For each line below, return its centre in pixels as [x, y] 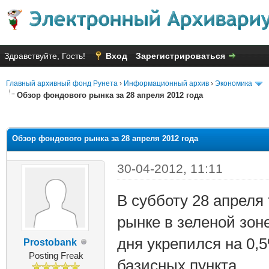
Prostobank [50, 242]
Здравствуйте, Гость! [46, 56]
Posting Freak [56, 255]
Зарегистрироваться [180, 56]
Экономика [234, 83]
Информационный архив [166, 83]
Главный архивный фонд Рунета [62, 83]
